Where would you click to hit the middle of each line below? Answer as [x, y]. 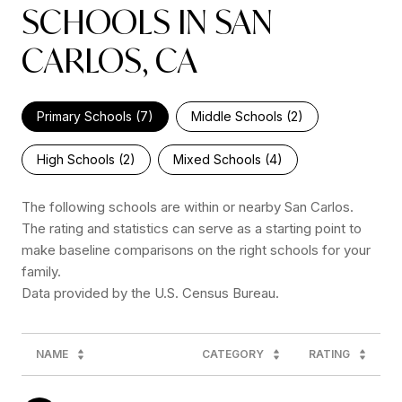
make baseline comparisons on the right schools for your [196, 249]
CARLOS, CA [109, 60]
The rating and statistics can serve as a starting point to [192, 228]
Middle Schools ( [241, 116]
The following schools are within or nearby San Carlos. [188, 206]
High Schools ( [80, 159]
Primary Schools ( [88, 116]
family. [41, 271]
